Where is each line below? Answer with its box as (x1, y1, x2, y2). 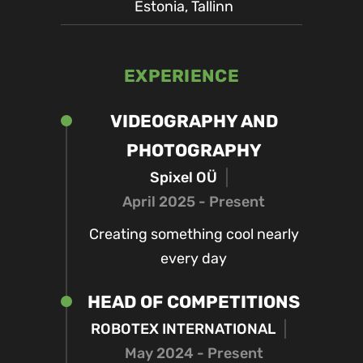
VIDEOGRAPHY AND (109, 111, 278, 131)
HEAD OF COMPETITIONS (88, 292, 300, 312)
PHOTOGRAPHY (126, 140, 262, 160)
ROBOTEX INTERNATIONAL (91, 320, 275, 338)
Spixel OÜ (149, 169, 217, 186)
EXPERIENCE (123, 66, 240, 86)
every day (160, 250, 227, 267)
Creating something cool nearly (88, 225, 299, 243)
